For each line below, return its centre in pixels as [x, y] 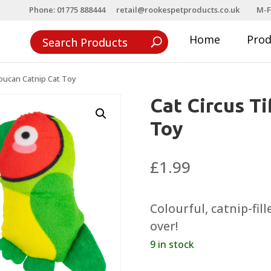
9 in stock [172, 244]
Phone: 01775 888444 [67, 9]
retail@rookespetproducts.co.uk [178, 9]
